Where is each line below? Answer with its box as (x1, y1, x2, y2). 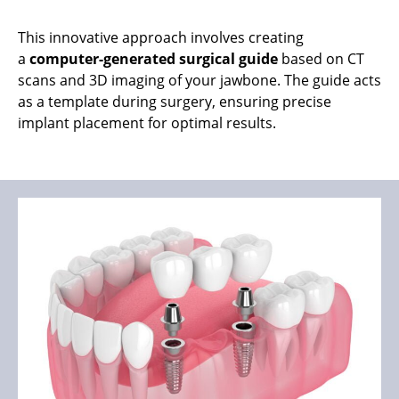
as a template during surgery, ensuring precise (18, 91, 331, 111)
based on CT (278, 48, 364, 69)
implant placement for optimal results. (18, 112, 276, 133)
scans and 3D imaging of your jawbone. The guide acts (18, 69, 381, 90)
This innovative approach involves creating (18, 27, 304, 47)
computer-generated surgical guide (29, 48, 278, 69)
